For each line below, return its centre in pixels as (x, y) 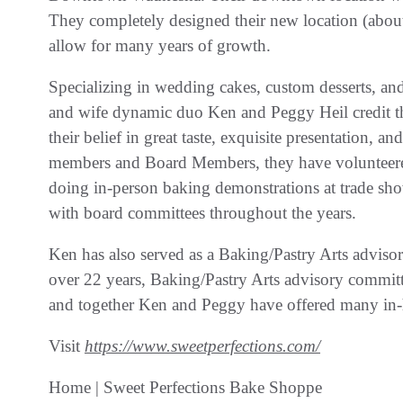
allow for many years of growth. (160, 45)
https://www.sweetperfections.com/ (202, 345)
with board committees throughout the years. (202, 212)
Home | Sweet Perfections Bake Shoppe (185, 387)
